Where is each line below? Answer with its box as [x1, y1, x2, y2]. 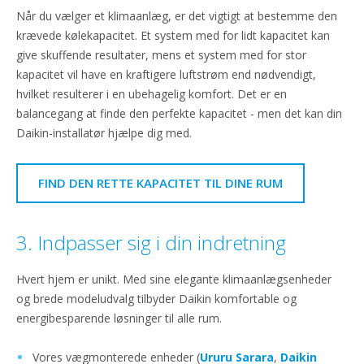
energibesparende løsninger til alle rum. [16, 310, 222, 326]
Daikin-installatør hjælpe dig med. [16, 124, 192, 141]
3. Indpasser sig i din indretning [16, 228, 286, 256]
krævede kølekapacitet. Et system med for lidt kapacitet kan [16, 27, 330, 43]
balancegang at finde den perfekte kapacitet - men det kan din [16, 105, 342, 121]
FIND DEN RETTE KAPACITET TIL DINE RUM [38, 174, 283, 191]
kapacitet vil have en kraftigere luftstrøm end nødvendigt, [16, 66, 316, 82]
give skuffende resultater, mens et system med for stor [16, 46, 306, 63]
